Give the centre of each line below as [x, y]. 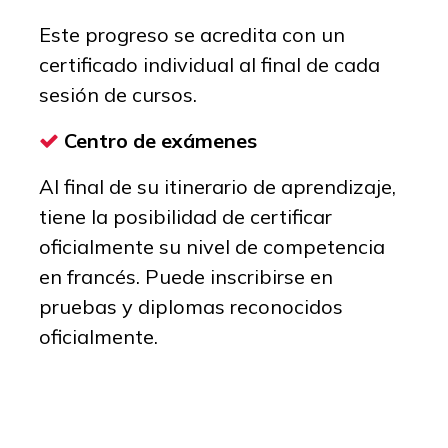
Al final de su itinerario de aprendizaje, [217, 186]
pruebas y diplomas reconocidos [191, 306]
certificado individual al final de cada [209, 64]
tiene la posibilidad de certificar [185, 216]
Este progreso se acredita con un [192, 34]
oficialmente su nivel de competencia [212, 246]
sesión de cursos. [118, 94]
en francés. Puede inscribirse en [186, 276]
